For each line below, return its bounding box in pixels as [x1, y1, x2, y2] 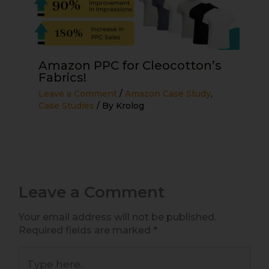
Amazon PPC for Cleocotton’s [38, 58, 222, 73]
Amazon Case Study [125, 88, 211, 100]
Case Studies [38, 100, 95, 112]
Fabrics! [38, 70, 87, 85]
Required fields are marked [19, 225, 153, 237]
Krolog [116, 100, 145, 112]
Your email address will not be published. [19, 211, 216, 223]
